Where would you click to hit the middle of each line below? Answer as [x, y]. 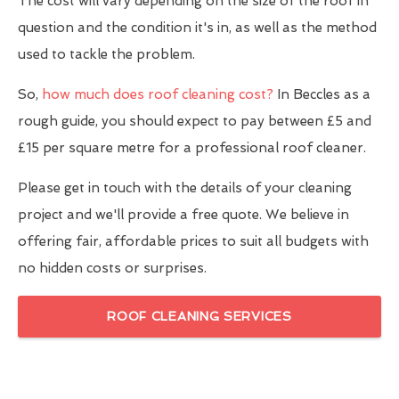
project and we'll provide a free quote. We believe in [183, 214]
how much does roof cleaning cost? [158, 94]
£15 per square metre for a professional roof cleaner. [192, 147]
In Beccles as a [322, 94]
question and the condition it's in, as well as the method [197, 27]
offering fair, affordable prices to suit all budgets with [193, 241]
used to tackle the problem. [106, 54]
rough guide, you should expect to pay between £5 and [195, 121]
